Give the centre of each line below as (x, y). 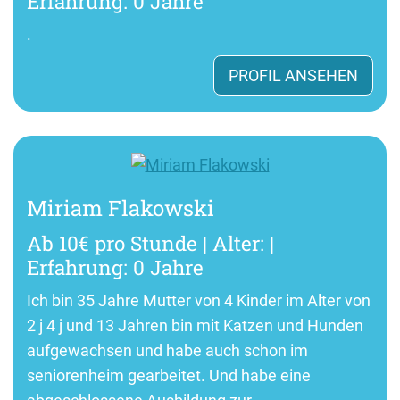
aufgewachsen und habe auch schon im (167, 350)
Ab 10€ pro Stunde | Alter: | (150, 243)
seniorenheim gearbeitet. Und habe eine (169, 375)
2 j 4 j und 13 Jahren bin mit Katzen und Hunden (195, 325)
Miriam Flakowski (121, 208)
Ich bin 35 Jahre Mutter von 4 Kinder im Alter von (199, 300)
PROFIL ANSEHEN (293, 75)
